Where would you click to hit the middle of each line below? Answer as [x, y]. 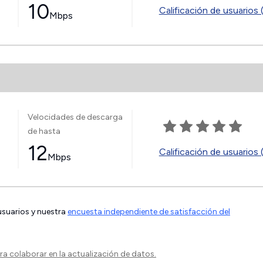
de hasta [44, 131]
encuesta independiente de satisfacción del [149, 212]
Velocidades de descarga [75, 117]
